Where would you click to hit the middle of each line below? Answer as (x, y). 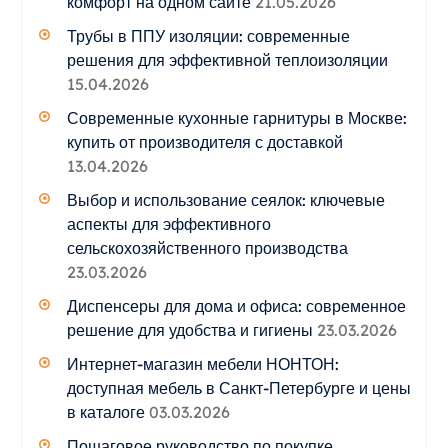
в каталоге (105, 411)
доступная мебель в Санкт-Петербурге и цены (238, 387)
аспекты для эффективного (168, 223)
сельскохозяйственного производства (207, 247)
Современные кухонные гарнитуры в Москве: (236, 117)
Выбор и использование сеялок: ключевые (225, 199)
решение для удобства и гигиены (189, 329)
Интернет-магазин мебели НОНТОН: (202, 363)
